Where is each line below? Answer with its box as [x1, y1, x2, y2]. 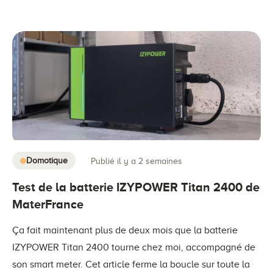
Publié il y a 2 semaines [91, 156, 182, 166]
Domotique [26, 156, 68, 165]
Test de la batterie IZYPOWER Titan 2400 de [12, 180, 260, 194]
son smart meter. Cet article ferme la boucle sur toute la [12, 259, 250, 270]
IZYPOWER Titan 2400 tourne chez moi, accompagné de [12, 242, 255, 253]
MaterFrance [12, 197, 83, 211]
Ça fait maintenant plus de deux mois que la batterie [12, 225, 238, 236]
